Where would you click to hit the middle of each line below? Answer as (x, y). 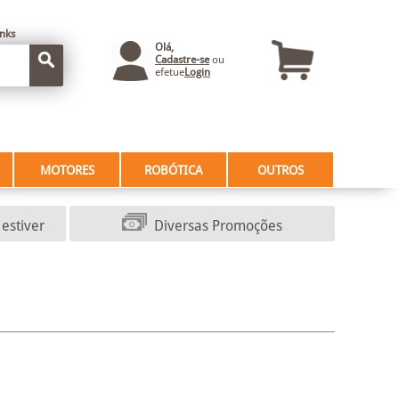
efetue (170, 72)
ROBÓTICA (174, 170)
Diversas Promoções (218, 226)
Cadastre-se (182, 60)
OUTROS (281, 170)
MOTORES (67, 170)
